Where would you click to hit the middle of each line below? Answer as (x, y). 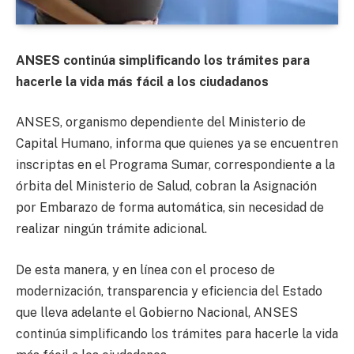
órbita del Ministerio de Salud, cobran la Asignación (166, 186)
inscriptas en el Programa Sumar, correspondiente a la (175, 165)
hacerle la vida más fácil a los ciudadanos (142, 81)
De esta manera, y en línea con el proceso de (145, 269)
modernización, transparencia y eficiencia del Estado (169, 291)
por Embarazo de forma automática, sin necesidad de (170, 208)
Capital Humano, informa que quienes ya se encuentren (177, 144)
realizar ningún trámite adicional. (111, 229)
